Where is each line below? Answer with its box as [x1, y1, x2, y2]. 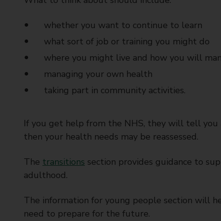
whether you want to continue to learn [43, 19, 205, 31]
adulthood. [24, 169, 70, 181]
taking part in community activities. [43, 84, 185, 96]
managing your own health [43, 68, 152, 80]
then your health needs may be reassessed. [24, 131, 198, 143]
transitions [42, 156, 85, 168]
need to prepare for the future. [24, 208, 150, 220]
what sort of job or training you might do [43, 36, 210, 47]
